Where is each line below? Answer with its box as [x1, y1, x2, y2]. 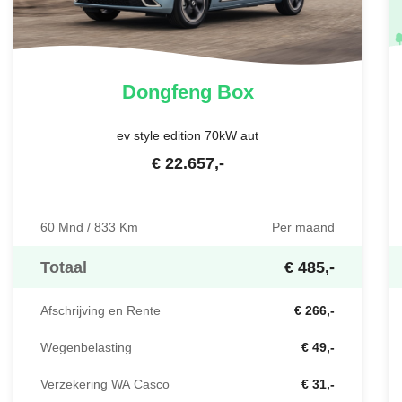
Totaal [40, 256, 87, 279]
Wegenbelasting [40, 338, 132, 357]
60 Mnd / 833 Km [40, 218, 138, 237]
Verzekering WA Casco [40, 375, 170, 394]
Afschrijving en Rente [40, 301, 161, 320]
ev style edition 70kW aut [117, 127, 258, 144]
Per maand [272, 218, 335, 237]
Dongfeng [121, 78, 212, 107]
